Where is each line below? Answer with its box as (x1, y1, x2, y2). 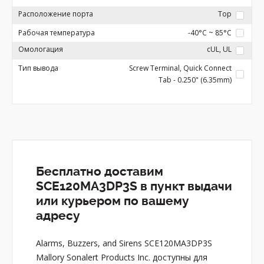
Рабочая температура (18, 28, 95, 38)
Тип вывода (18, 63, 58, 73)
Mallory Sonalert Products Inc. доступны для (36, 252, 207, 263)
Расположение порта (18, 9, 93, 19)
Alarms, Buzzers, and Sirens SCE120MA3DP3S (36, 237, 212, 249)
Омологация (18, 44, 63, 54)
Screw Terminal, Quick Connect (129, 63, 232, 73)
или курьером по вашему (36, 194, 189, 208)
